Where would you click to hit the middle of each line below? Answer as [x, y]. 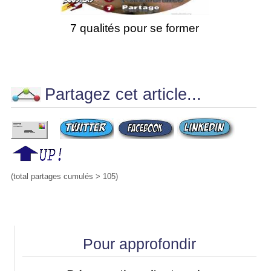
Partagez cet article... [123, 94]
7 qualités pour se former [135, 28]
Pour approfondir [139, 244]
